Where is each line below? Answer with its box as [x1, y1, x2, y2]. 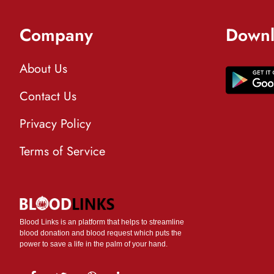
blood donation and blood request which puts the [20, 229, 182, 237]
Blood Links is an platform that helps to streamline [20, 218, 184, 226]
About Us [20, 60, 67, 78]
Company [20, 23, 93, 48]
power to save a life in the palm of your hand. [20, 240, 168, 248]
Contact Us [20, 87, 76, 105]
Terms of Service [20, 143, 105, 160]
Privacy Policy [20, 115, 91, 133]
